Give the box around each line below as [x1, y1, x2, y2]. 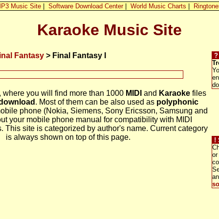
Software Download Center [48, 2, 123, 10]
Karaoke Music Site [37, 21, 182, 39]
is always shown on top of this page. [6, 132, 131, 141]
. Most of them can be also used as [35, 97, 156, 106]
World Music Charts [130, 2, 186, 10]
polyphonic [156, 97, 198, 106]
